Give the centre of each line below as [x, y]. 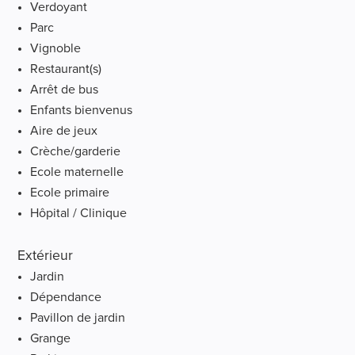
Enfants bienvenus [82, 110]
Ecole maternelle [77, 172]
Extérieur [46, 256]
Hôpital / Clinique [79, 213]
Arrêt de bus [65, 89]
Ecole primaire [70, 192]
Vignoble [56, 48]
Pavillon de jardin [78, 317]
